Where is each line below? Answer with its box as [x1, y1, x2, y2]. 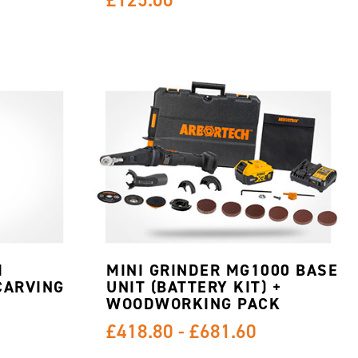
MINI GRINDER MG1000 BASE [106, 260, 339, 281]
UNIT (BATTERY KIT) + [106, 276, 283, 298]
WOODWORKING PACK [106, 293, 281, 315]
